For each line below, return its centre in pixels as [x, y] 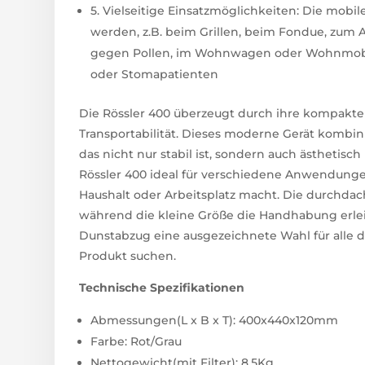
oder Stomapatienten [155, 75]
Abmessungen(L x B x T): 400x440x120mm [215, 321]
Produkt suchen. [128, 256]
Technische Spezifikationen [162, 288]
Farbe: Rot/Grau [136, 342]
